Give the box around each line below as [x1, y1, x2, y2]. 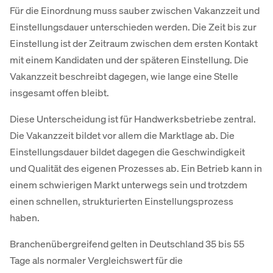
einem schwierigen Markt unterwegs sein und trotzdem [10, 178, 247, 191]
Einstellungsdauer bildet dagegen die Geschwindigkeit [10, 145, 245, 158]
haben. [10, 211, 40, 224]
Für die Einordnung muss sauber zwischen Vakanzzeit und [10, 4, 260, 17]
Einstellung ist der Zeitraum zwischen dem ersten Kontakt [10, 37, 258, 50]
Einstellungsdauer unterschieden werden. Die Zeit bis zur [10, 20, 257, 34]
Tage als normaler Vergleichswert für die [10, 253, 183, 267]
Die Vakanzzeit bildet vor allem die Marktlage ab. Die [10, 129, 235, 142]
